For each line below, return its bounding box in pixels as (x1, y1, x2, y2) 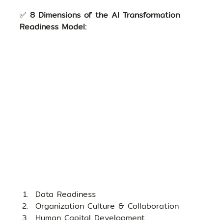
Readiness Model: (20, 21, 87, 33)
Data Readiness (35, 188, 96, 201)
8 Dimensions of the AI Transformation (30, 9, 184, 22)
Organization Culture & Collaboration (35, 200, 179, 213)
